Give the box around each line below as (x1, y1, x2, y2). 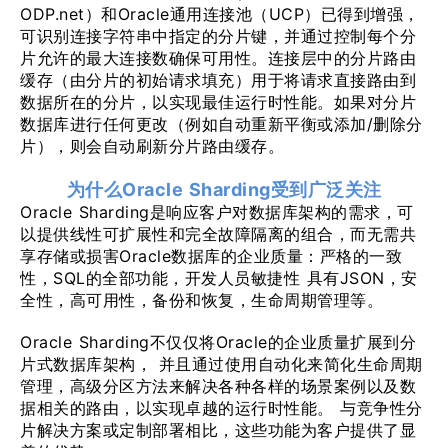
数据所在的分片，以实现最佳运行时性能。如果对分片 (20, 92, 416, 112)
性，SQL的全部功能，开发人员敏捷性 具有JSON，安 (20, 268, 418, 288)
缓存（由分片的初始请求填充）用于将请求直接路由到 (20, 70, 416, 90)
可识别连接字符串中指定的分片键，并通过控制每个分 (20, 26, 416, 46)
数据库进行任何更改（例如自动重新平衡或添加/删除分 (20, 114, 423, 134)
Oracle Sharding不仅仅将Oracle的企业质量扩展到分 (20, 332, 416, 352)
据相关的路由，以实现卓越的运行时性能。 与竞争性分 (20, 398, 423, 418)
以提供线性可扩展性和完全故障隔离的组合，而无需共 (20, 224, 416, 244)
